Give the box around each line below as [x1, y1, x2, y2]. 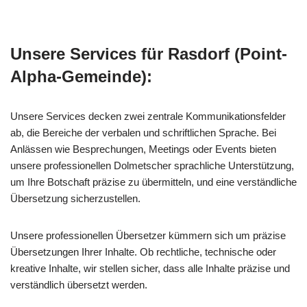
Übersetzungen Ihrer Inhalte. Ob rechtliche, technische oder [10, 245, 276, 258]
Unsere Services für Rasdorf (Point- [10, 44, 287, 63]
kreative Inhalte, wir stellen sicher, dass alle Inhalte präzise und [10, 262, 290, 274]
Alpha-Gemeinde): [10, 66, 152, 86]
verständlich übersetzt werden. [10, 278, 147, 291]
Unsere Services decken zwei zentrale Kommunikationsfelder [10, 110, 286, 122]
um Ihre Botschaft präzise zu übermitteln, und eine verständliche [10, 175, 297, 188]
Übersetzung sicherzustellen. [10, 192, 140, 204]
